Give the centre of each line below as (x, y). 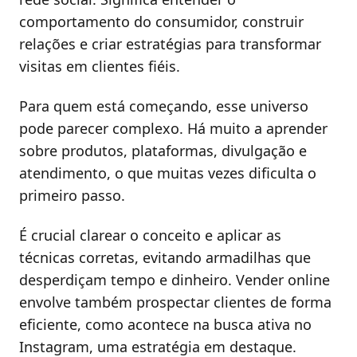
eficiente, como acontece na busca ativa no (165, 324)
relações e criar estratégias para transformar (170, 44)
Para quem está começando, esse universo (164, 106)
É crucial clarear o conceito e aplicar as (150, 235)
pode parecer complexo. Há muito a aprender (173, 129)
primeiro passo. (72, 196)
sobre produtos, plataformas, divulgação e (163, 151)
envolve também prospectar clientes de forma (175, 302)
